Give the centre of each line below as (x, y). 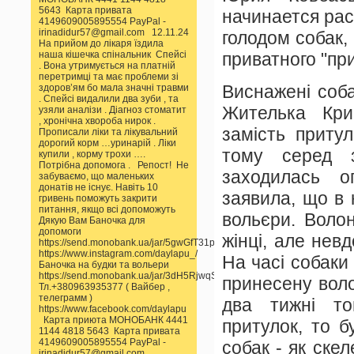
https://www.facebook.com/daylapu (113, 309)
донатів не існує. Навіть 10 (98, 187)
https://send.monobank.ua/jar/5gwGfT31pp (130, 242)
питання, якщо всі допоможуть (108, 209)
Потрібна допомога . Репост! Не (114, 165)
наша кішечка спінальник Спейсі (113, 54)
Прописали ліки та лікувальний (108, 132)
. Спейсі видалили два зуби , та (109, 98)
